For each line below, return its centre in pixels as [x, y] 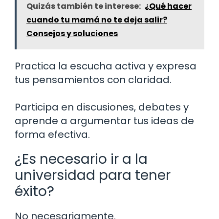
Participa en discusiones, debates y [102, 107]
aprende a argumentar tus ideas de [104, 120]
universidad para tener [93, 175]
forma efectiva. [52, 134]
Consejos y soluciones [72, 33]
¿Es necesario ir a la [81, 159]
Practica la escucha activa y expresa [106, 66]
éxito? [34, 191]
